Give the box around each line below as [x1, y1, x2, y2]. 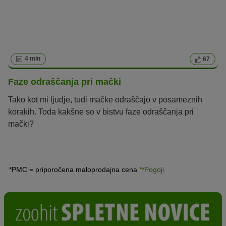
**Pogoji [139, 165, 164, 174]
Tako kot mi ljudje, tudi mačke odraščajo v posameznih [8, 95, 202, 104]
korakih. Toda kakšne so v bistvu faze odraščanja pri [8, 107, 194, 117]
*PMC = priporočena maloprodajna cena [9, 165, 139, 174]
